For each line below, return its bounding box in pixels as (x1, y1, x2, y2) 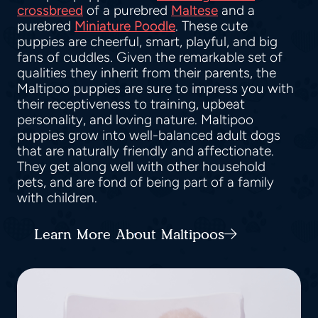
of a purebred (83, 1, 171, 18)
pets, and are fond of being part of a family (17, 173, 274, 190)
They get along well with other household (17, 158, 265, 175)
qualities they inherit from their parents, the (17, 64, 276, 81)
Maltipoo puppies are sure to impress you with (17, 79, 294, 97)
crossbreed (17, 1, 83, 18)
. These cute (175, 17, 248, 34)
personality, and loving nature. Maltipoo (17, 111, 253, 128)
